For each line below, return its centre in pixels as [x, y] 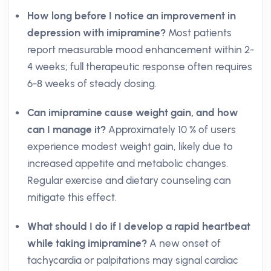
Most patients [199, 33]
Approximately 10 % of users [171, 129]
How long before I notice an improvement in [132, 16]
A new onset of [184, 243]
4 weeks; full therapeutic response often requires [140, 67]
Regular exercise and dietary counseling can [129, 180]
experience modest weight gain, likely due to [130, 146]
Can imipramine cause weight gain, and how [133, 113]
